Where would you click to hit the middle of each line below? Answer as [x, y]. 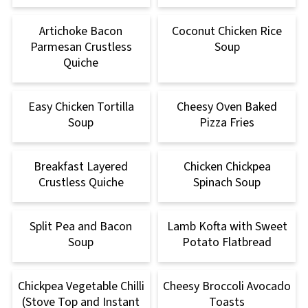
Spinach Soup [227, 183]
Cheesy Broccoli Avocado [227, 287]
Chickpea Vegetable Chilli [81, 287]
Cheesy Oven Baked [227, 107]
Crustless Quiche [81, 183]
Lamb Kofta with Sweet [227, 227]
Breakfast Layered [81, 167]
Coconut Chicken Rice [227, 32]
